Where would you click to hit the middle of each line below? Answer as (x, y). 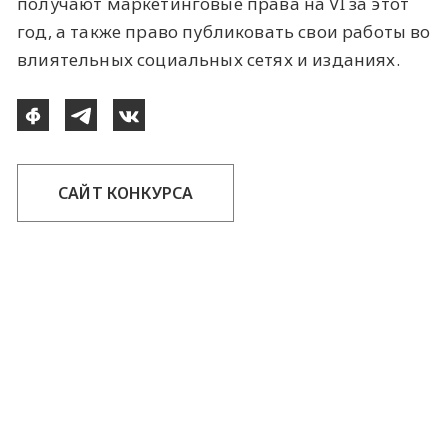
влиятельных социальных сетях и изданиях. (208, 59)
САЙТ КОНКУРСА (126, 193)
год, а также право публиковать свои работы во (224, 31)
